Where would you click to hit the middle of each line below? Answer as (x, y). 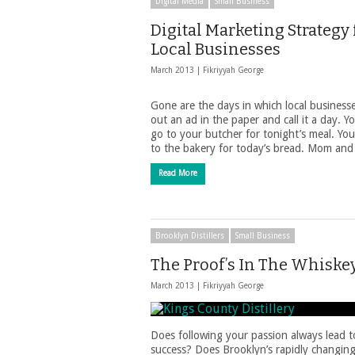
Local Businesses (216, 49)
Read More (178, 173)
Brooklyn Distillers (190, 236)
